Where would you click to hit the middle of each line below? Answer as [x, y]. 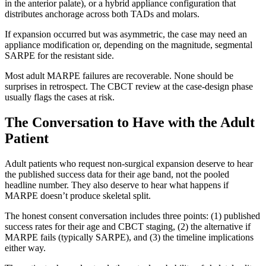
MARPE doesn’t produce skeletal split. [78, 195]
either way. [25, 248]
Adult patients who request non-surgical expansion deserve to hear [129, 163]
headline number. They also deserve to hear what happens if [117, 185]
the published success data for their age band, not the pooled [117, 174]
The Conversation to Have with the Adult [130, 122]
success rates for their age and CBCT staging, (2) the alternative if [128, 226]
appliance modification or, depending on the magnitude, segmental [129, 45]
